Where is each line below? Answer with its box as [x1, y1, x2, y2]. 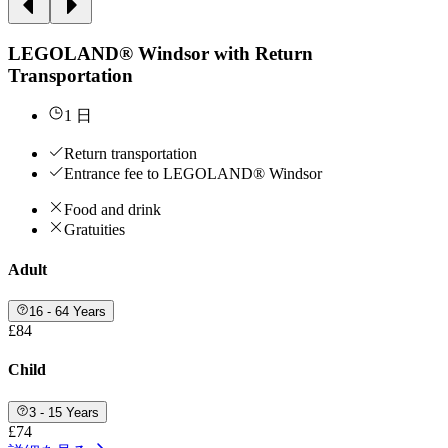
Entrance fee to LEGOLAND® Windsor [64, 165, 322, 183]
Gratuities [64, 221, 125, 239]
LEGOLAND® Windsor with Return [8, 42, 313, 64]
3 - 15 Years [29, 404, 100, 420]
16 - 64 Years [29, 304, 107, 320]
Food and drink [64, 201, 161, 219]
